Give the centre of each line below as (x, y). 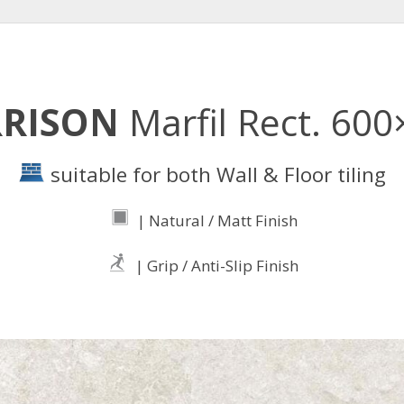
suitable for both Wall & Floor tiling (215, 175)
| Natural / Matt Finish (215, 220)
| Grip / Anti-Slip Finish (216, 265)
